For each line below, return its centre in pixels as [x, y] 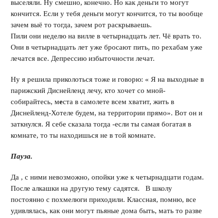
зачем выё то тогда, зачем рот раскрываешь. [82, 25]
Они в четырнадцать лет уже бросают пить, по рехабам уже [107, 47]
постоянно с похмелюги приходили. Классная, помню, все [104, 200]
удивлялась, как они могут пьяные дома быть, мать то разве [107, 211]
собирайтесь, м [35, 102]
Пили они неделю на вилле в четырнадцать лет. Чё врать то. [106, 36]
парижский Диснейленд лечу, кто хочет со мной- [88, 91]
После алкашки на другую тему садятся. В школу [92, 188]
